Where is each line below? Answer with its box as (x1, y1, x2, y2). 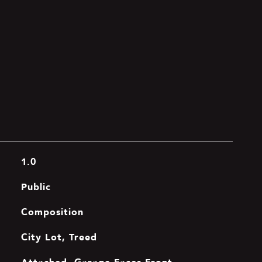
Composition (20, 204, 84, 219)
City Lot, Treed (20, 229, 97, 244)
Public (20, 179, 51, 194)
